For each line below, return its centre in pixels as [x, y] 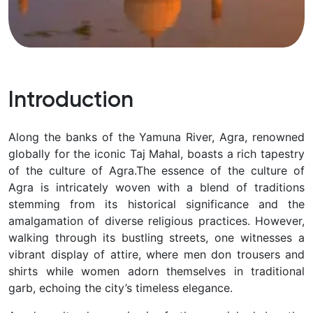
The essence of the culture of [220, 171]
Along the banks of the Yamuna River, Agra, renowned [156, 137]
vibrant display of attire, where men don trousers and [156, 255]
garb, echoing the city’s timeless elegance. [121, 288]
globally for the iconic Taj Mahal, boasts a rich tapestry [156, 154]
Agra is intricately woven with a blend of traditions [156, 188]
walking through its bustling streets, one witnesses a [156, 238]
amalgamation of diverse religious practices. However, [156, 221]
